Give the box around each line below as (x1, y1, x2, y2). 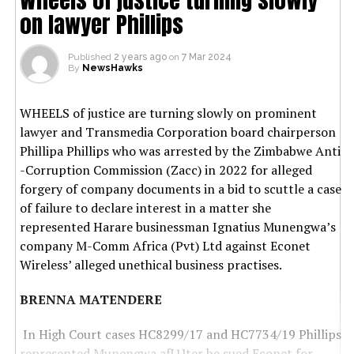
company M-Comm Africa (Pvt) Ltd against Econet (19, 236, 311, 254)
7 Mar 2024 (181, 51, 232, 62)
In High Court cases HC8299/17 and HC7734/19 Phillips (19, 325, 341, 343)
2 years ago (113, 51, 167, 62)
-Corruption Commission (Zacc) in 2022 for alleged (19, 160, 312, 179)
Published (67, 51, 111, 62)
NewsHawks (81, 62, 143, 73)
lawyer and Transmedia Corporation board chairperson (19, 122, 336, 141)
